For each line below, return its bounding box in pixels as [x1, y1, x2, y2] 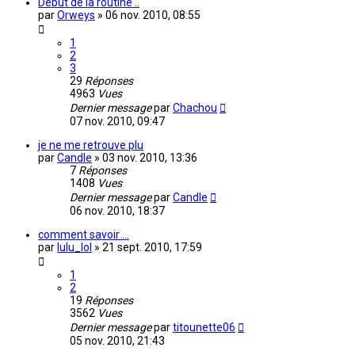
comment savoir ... [38, 228, 129, 242]
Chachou [173, 101, 217, 115]
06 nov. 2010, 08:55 [105, 9, 200, 22]
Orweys [57, 9, 95, 22]
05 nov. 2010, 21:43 [70, 334, 165, 348]
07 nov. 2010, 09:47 [70, 115, 165, 128]
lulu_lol [57, 241, 92, 254]
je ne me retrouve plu [38, 139, 143, 152]
